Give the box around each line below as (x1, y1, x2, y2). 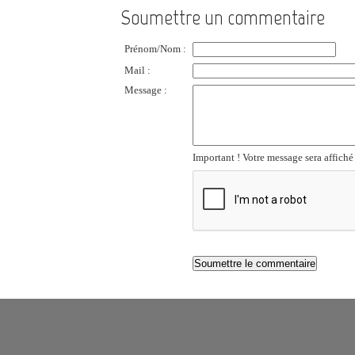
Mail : (124, 65, 151, 76)
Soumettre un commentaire (120, 6, 325, 30)
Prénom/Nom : (124, 44, 186, 55)
